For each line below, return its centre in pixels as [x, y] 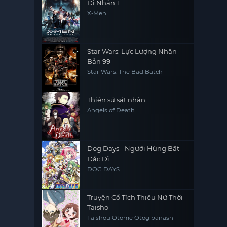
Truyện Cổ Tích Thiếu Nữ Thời [135, 197]
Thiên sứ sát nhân [117, 100]
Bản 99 [99, 61]
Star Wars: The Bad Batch [125, 72]
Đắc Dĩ [99, 159]
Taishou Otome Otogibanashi [131, 218]
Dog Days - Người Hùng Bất [134, 148]
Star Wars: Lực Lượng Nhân [132, 51]
